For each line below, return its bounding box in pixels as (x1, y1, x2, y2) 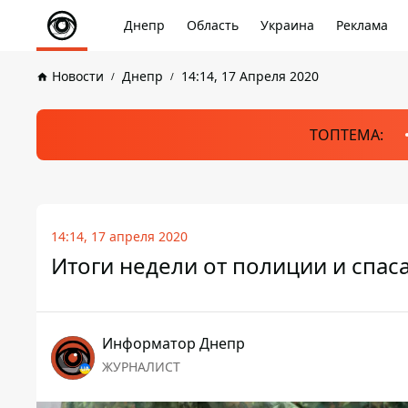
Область (187, 16, 239, 34)
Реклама (336, 16, 388, 34)
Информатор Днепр (102, 333, 245, 353)
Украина (260, 16, 314, 34)
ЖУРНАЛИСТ (102, 358, 180, 375)
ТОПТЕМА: (309, 125, 383, 145)
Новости (52, 67, 104, 85)
